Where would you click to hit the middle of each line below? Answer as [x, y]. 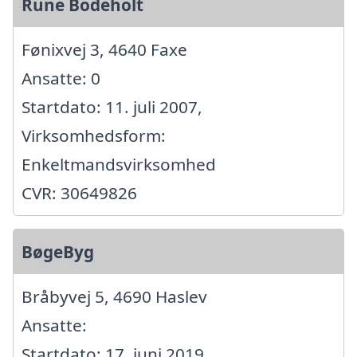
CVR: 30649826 [79, 193]
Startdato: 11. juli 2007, [112, 107]
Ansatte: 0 [61, 78]
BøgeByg [58, 252]
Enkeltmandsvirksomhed [119, 165]
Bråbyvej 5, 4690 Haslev [114, 297]
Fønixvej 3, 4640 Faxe [104, 50]
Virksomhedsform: [94, 136]
